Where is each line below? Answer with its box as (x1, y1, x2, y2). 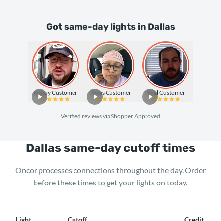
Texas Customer (90, 89, 131, 96)
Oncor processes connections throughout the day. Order (15, 165, 206, 175)
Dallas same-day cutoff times (26, 141, 195, 155)
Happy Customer (33, 89, 77, 96)
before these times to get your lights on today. (34, 178, 187, 187)
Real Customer (147, 89, 185, 96)
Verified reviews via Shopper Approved (61, 112, 160, 120)
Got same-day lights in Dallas (46, 21, 175, 32)
